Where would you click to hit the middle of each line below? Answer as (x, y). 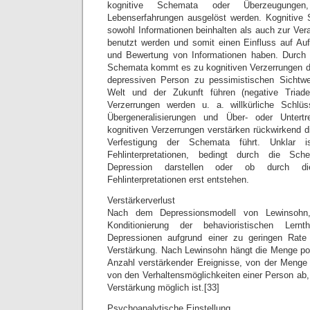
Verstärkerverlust (141, 200)
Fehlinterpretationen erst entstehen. (178, 180)
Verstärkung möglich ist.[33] (163, 288)
